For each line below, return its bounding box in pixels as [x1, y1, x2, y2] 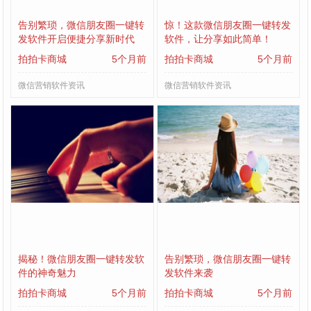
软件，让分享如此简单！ [165, 33, 272, 45]
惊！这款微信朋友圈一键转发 [165, 19, 292, 31]
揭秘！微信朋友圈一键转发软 [18, 253, 145, 264]
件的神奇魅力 [18, 267, 77, 278]
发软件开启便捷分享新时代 [18, 33, 135, 45]
